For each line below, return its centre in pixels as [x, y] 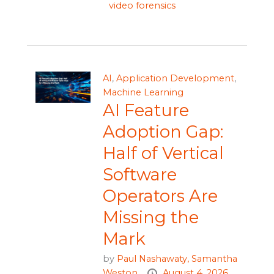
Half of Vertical [163, 154]
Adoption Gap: [163, 132]
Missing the [150, 218]
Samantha [214, 259]
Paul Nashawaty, [154, 259]
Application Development [175, 79]
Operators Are [160, 196]
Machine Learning [143, 93]
